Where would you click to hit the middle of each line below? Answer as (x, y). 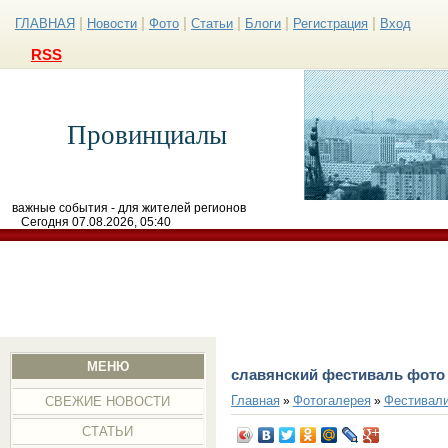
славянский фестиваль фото (337, 374)
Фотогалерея (331, 400)
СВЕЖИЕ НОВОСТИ (108, 401)
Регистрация (330, 23)
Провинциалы (147, 135)
